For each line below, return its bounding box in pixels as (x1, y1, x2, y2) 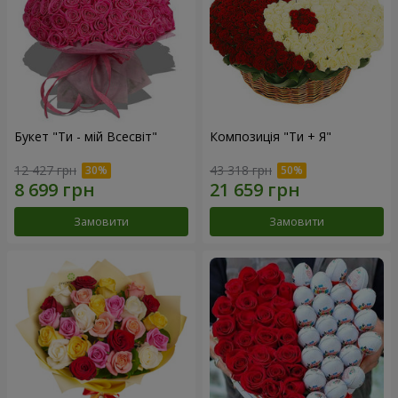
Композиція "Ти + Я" (210, 127, 331, 145)
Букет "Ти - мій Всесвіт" (14, 127, 157, 145)
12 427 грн (14, 162, 76, 179)
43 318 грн (210, 162, 272, 179)
